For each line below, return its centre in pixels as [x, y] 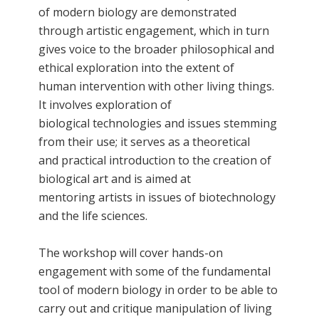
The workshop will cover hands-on [131, 252]
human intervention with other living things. [156, 86]
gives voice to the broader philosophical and [156, 49]
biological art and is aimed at [115, 178]
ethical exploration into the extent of [136, 67]
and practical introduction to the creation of [155, 160]
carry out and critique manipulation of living [155, 308]
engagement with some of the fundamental [155, 271]
